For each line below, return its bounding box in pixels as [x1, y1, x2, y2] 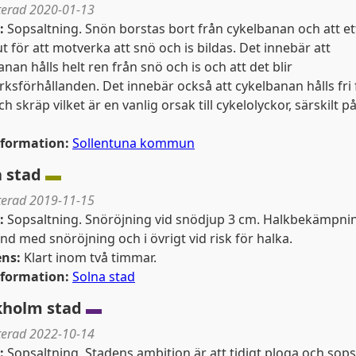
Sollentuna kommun [72, 134, 195, 152]
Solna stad [72, 268, 135, 285]
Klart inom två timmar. [21, 249, 157, 266]
